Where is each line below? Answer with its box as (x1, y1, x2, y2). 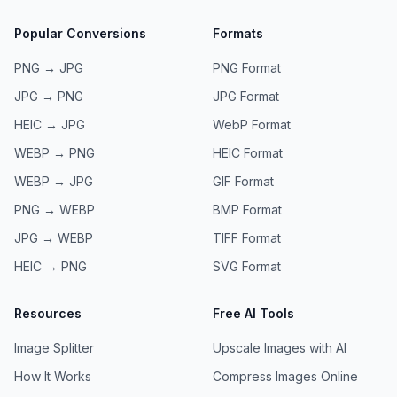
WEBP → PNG (14, 145, 95, 160)
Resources (14, 306, 82, 321)
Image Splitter (14, 340, 94, 355)
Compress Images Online (213, 369, 358, 384)
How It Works (14, 369, 91, 384)
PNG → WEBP (14, 202, 95, 217)
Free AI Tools (213, 306, 294, 321)
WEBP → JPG (14, 174, 93, 189)
